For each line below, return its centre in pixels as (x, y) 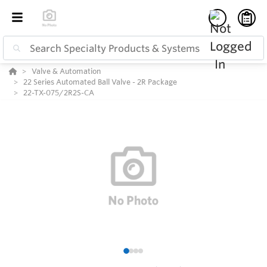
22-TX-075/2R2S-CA (59, 93)
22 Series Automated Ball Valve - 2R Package (100, 82)
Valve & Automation (66, 71)
